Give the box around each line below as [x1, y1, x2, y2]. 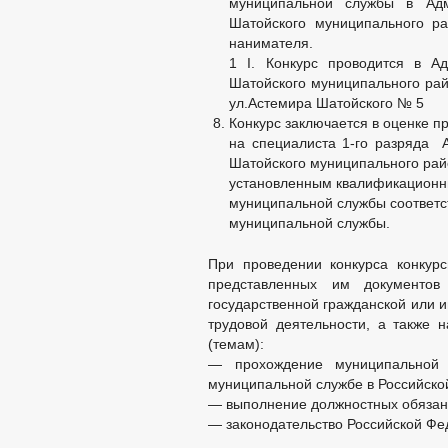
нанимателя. [229, 35, 313, 51]
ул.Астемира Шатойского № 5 [229, 95, 424, 111]
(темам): [208, 336, 264, 352]
